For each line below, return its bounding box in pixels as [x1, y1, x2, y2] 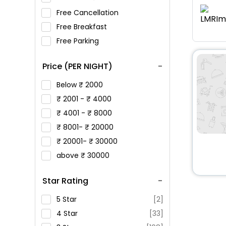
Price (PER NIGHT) [42, 61, 112, 72]
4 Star [56, 208, 78, 218]
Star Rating [42, 175, 88, 187]
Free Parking [56, 36, 101, 46]
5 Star [56, 194, 77, 204]
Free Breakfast [56, 22, 109, 32]
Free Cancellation [56, 8, 121, 18]
